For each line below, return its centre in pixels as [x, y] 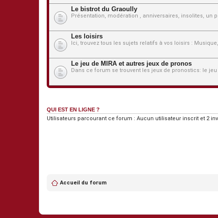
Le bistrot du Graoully [104, 9]
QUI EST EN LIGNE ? [73, 109]
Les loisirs [87, 36]
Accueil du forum [83, 182]
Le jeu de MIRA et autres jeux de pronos [131, 64]
